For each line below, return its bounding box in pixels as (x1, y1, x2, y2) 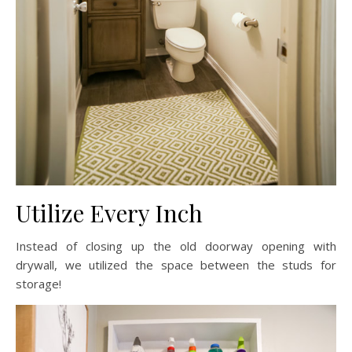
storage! (16, 275, 61, 291)
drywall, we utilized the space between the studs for (16, 256, 336, 273)
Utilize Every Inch (16, 196, 203, 229)
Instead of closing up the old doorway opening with (16, 237, 336, 254)
